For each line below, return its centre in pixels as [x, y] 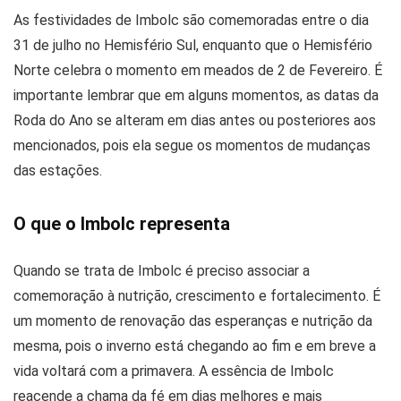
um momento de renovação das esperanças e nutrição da [193, 320]
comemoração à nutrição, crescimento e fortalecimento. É [197, 295]
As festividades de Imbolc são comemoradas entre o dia [191, 20]
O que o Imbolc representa [122, 223]
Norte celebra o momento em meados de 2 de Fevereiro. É [198, 70]
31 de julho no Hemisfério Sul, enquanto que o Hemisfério [193, 45]
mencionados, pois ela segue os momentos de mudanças [192, 145]
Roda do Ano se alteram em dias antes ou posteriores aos [195, 120]
